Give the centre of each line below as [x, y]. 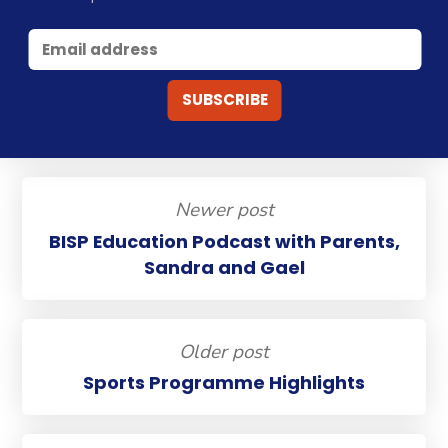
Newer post [224, 210]
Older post [224, 351]
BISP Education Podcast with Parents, [224, 241]
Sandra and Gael [224, 267]
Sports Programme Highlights [224, 383]
